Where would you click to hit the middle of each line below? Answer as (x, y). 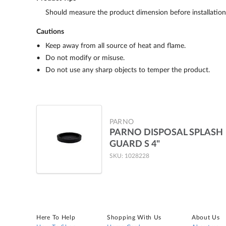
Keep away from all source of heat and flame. (115, 46)
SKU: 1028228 (129, 156)
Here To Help (56, 217)
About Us (206, 217)
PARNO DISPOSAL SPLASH (166, 133)
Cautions (50, 32)
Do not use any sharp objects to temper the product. (127, 70)
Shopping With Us (134, 217)
